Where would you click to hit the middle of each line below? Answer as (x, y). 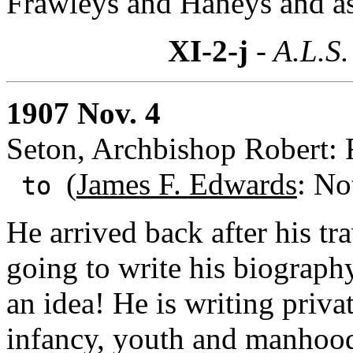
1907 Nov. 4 (84, 113)
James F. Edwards (187, 184)
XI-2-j (208, 50)
